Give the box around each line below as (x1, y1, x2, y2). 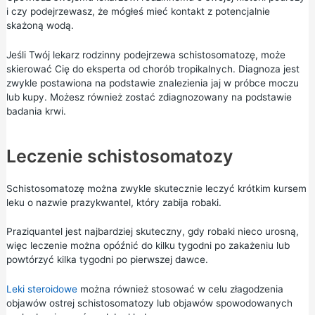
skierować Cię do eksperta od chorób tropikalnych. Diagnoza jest (6, 63, 300, 75)
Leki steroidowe (6, 283, 77, 295)
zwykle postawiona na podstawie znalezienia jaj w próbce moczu (6, 77, 299, 89)
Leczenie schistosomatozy (6, 145, 233, 167)
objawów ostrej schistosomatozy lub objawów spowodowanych (6, 297, 292, 309)
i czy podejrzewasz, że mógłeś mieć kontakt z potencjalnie (6, 5, 270, 17)
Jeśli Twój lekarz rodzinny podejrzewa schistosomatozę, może (6, 49, 285, 60)
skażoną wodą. (6, 19, 74, 31)
